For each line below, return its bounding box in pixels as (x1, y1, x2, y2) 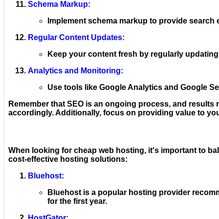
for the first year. (47, 197, 107, 205)
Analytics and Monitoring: (28, 66, 123, 75)
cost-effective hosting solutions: (8, 154, 128, 163)
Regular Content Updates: (28, 33, 125, 42)
